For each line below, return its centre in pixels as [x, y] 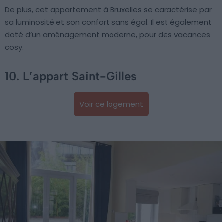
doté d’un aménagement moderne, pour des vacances [108, 34]
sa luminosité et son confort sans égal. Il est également [108, 22]
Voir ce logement [111, 104]
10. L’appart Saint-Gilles [71, 76]
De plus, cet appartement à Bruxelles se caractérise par [108, 9]
